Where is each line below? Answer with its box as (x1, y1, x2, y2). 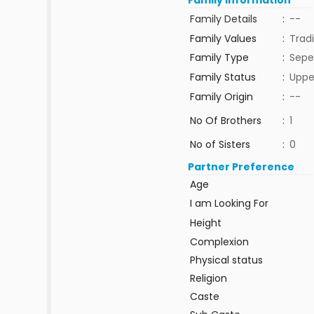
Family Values (189, 32, 257, 46)
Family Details (189, 12, 257, 26)
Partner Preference (188, 160, 295, 174)
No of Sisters (189, 137, 250, 151)
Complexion (189, 235, 249, 249)
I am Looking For (189, 196, 268, 210)
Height (189, 216, 221, 230)
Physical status (189, 253, 263, 267)
